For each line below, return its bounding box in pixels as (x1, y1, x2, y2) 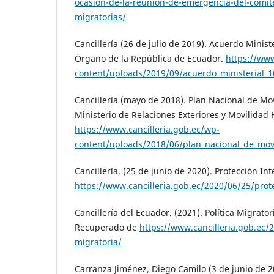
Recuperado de (75, 221, 139, 234)
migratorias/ (75, 10, 126, 23)
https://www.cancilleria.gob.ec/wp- (75, 124, 220, 135)
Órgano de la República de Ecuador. (75, 52, 226, 64)
